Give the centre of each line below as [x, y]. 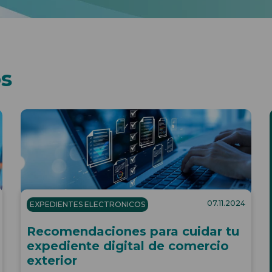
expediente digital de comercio [128, 246]
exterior [52, 260]
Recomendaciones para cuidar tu [133, 231]
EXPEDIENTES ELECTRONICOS [87, 204]
